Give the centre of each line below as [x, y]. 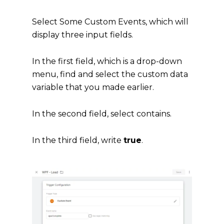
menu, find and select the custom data [110, 74]
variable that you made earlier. [93, 87]
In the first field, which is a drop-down [107, 61]
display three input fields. [82, 34]
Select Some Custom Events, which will [110, 21]
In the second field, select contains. [102, 113]
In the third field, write [78, 140]
